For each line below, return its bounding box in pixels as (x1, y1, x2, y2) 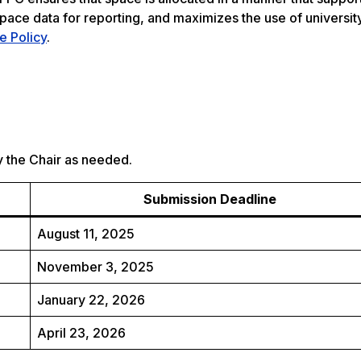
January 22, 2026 (37, 292, 145, 309)
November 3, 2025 (37, 259, 154, 276)
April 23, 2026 (37, 325, 126, 342)
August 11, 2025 (37, 226, 135, 243)
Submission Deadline (143, 191, 276, 208)
